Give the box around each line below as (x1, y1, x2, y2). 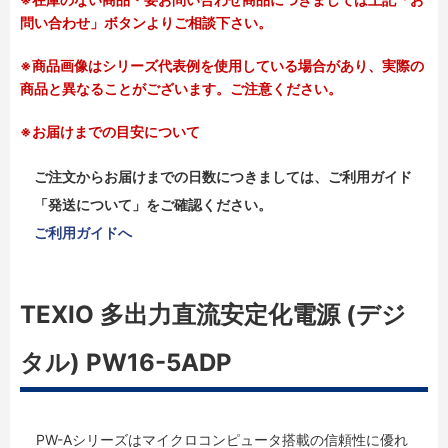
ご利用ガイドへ (34, 223, 132, 241)
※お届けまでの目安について (20, 122, 200, 140)
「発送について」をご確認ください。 (34, 195, 272, 213)
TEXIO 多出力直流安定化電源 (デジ (20, 299, 406, 329)
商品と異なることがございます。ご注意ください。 (20, 79, 342, 97)
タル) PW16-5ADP (20, 347, 232, 377)
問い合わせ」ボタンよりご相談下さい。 (20, 13, 272, 31)
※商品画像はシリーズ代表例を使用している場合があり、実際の (20, 56, 424, 74)
